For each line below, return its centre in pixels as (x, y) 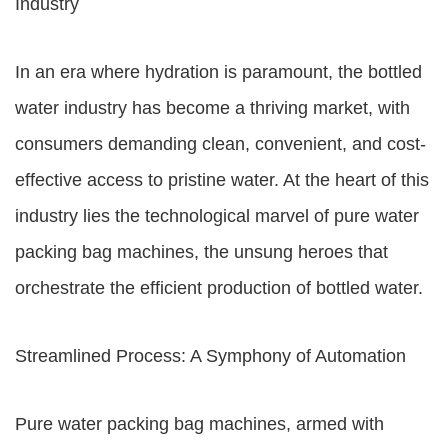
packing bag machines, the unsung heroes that (201, 252)
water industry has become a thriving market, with (212, 108)
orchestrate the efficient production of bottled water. (219, 288)
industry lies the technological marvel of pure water (217, 216)
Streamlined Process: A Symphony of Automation (210, 356)
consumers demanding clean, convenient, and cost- (220, 144)
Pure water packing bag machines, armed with (199, 424)
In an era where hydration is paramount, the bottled (218, 72)
